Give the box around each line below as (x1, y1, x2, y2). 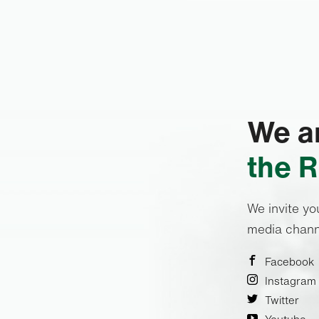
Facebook (265, 253, 314, 269)
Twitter (265, 292, 299, 308)
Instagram (265, 273, 316, 288)
